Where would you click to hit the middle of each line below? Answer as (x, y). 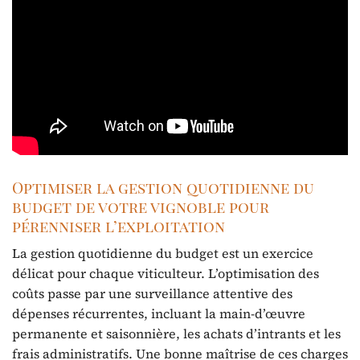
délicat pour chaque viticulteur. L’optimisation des (166, 273)
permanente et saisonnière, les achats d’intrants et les (176, 333)
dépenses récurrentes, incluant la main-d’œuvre (159, 313)
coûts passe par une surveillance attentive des (152, 293)
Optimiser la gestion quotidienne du (163, 188)
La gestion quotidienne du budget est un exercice (163, 253)
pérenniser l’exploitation (119, 226)
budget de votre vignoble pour (141, 207)
